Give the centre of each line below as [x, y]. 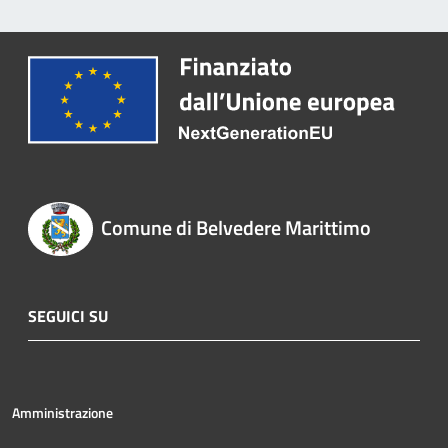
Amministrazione [62, 412]
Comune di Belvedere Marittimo [235, 227]
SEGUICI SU [68, 315]
